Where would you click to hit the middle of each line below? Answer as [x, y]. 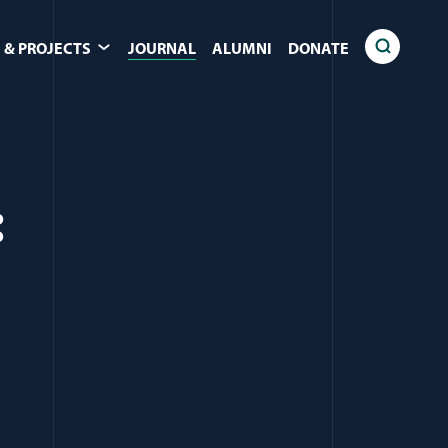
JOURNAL [162, 49]
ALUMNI [242, 49]
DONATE [318, 49]
